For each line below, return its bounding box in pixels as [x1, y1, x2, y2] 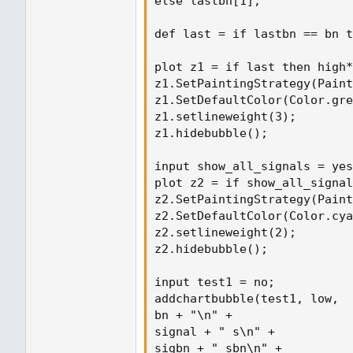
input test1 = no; [154, 274, 275, 289]
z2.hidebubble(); [154, 241, 268, 256]
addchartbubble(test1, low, [154, 291, 339, 306]
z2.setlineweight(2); [154, 225, 296, 240]
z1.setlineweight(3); [154, 109, 296, 124]
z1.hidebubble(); [154, 125, 268, 140]
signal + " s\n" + [154, 324, 275, 339]
